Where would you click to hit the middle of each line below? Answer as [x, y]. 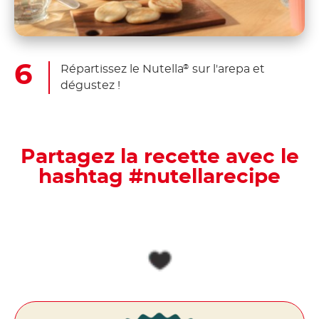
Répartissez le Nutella [122, 69]
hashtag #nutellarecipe [159, 177]
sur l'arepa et [227, 69]
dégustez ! [90, 85]
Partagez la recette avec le [159, 157]
